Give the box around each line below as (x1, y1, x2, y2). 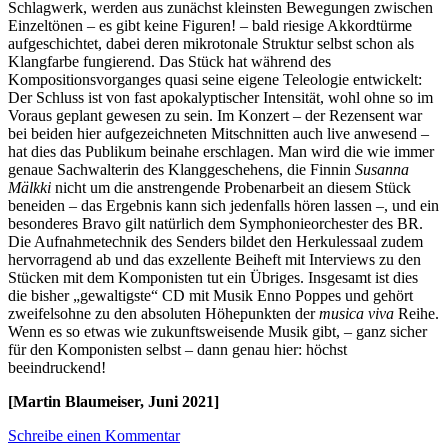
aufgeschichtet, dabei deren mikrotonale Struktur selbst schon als (8, 35, 414, 52)
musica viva (319, 305, 398, 322)
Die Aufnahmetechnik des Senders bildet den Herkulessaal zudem (8, 233, 423, 250)
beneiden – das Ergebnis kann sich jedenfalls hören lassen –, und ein (8, 197, 439, 214)
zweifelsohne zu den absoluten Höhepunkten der (8, 305, 319, 322)
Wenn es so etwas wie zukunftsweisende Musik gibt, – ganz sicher (8, 323, 427, 340)
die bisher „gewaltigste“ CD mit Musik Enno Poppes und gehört (8, 287, 413, 304)
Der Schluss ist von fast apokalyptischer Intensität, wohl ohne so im (8, 89, 433, 106)
